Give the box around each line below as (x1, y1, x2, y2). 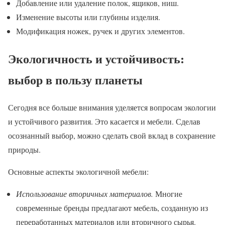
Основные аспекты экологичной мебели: (8, 166, 149, 177)
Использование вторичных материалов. (16, 188, 153, 199)
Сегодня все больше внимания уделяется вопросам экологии (8, 101, 216, 113)
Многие (153, 188, 182, 199)
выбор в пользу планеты (8, 70, 143, 88)
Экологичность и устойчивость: (8, 49, 184, 67)
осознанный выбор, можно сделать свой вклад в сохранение (8, 130, 215, 141)
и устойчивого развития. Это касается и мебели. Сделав (8, 116, 200, 127)
